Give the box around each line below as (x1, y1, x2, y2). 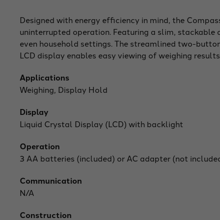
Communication (20, 174, 82, 186)
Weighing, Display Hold (20, 83, 108, 95)
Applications (20, 71, 69, 83)
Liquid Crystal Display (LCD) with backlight (20, 118, 183, 129)
